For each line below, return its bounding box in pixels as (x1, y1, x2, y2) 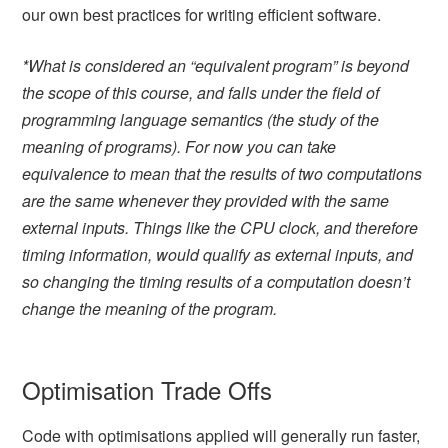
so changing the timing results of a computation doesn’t (22, 269, 411, 293)
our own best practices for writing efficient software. (22, 2, 382, 26)
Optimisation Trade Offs (22, 371, 273, 407)
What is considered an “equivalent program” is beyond (28, 53, 410, 77)
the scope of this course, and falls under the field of (22, 80, 380, 104)
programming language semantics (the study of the (22, 107, 380, 131)
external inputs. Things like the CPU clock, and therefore (22, 215, 419, 239)
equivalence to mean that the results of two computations (22, 161, 423, 185)
